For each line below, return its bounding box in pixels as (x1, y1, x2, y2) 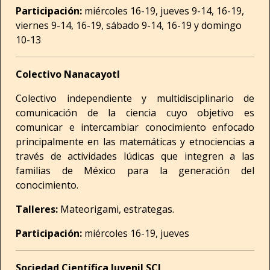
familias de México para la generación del (16, 164, 254, 177)
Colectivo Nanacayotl (16, 67, 122, 81)
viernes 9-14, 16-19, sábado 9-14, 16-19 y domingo (16, 19, 242, 32)
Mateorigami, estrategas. (58, 202, 174, 216)
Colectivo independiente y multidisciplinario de (16, 92, 254, 105)
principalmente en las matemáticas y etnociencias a (16, 135, 254, 148)
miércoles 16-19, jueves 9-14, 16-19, (82, 4, 244, 17)
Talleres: (16, 202, 58, 216)
